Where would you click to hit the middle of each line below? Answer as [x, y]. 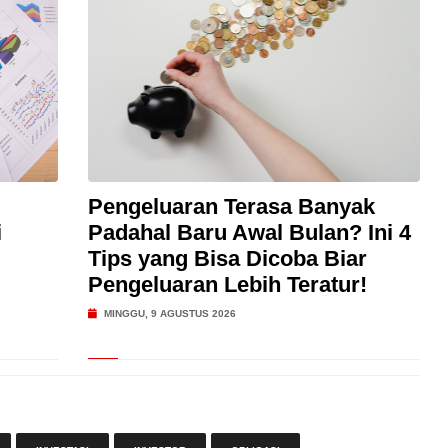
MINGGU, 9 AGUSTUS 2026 [168, 313]
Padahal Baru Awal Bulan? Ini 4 [249, 232]
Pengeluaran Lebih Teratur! [227, 284]
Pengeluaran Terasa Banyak [231, 206]
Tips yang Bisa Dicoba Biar [227, 258]
